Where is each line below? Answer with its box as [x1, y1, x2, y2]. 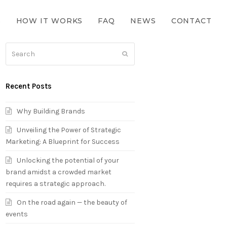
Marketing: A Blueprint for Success [6, 137, 120, 146]
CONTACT [171, 16, 212, 25]
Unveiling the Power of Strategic [17, 125, 122, 134]
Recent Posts [6, 81, 52, 91]
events [6, 209, 28, 218]
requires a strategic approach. [6, 179, 106, 188]
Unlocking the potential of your [17, 156, 120, 165]
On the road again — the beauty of [17, 198, 128, 207]
